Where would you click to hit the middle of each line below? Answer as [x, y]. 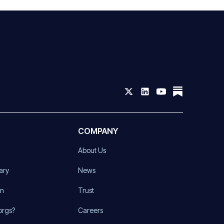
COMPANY [98, 131]
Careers [90, 210]
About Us [92, 150]
